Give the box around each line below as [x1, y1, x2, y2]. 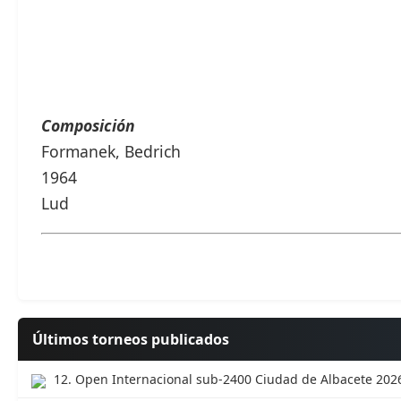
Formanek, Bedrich [41, 141, 181, 162]
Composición [41, 115, 135, 136]
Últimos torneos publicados [32, 329, 229, 350]
